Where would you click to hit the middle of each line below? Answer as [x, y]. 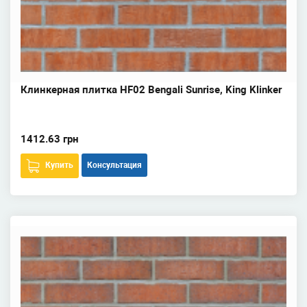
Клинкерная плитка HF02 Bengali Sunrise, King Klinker [151, 90]
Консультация [114, 165]
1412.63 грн [50, 139]
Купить [59, 165]
